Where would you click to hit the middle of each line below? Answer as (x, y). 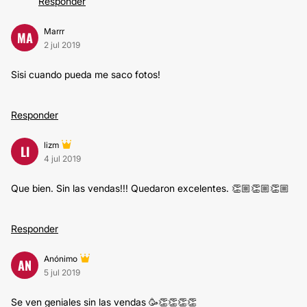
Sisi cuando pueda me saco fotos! (86, 74)
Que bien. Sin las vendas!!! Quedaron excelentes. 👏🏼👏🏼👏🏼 (150, 188)
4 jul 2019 (62, 159)
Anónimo (61, 259)
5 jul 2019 (62, 272)
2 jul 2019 (62, 45)
